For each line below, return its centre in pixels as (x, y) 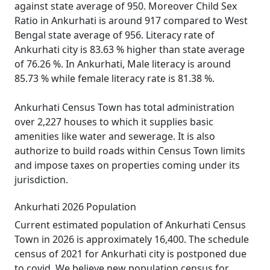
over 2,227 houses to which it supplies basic (114, 122)
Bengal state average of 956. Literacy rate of (115, 35)
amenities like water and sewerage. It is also (115, 136)
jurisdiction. (41, 180)
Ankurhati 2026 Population (75, 207)
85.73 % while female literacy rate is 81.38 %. (115, 78)
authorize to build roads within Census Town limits (130, 151)
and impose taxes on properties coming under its (127, 165)
